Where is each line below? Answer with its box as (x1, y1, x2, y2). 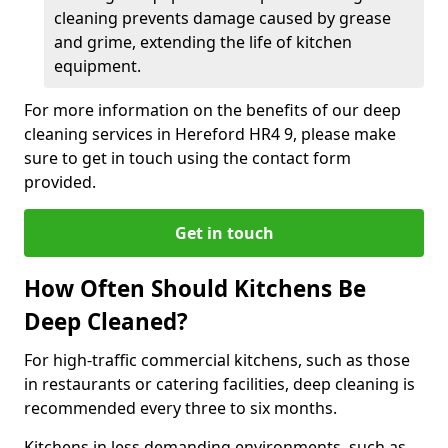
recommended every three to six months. (24, 397, 341, 419)
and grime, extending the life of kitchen (54, 31, 352, 53)
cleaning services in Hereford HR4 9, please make (24, 123, 396, 145)
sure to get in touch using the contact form (24, 147, 351, 169)
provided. (24, 171, 96, 193)
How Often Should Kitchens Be (24, 273, 366, 304)
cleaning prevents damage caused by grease (54, 7, 391, 29)
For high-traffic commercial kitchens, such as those (24, 349, 410, 371)
